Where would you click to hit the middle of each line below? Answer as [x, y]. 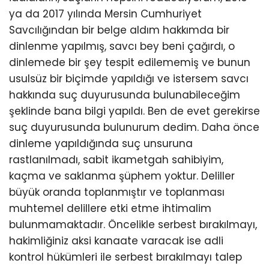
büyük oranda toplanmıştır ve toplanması [117, 192]
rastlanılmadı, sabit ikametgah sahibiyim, [116, 159]
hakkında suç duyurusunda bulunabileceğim [125, 95]
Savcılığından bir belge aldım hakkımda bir [119, 30]
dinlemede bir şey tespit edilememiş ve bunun [130, 62]
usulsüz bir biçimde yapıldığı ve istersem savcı [129, 78]
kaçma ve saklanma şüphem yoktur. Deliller [122, 176]
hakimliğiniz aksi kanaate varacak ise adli [116, 240]
